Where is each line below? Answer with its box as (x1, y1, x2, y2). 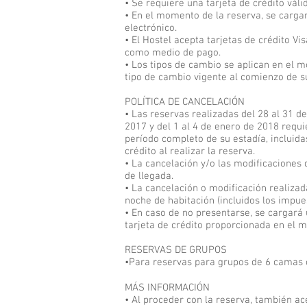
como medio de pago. (125, 47, 221, 59)
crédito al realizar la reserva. (125, 145, 255, 158)
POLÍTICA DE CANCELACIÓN (125, 96, 245, 108)
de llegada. (125, 170, 173, 182)
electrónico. (125, 22, 177, 34)
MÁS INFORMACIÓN (125, 282, 210, 294)
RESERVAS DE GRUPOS (125, 244, 227, 256)
